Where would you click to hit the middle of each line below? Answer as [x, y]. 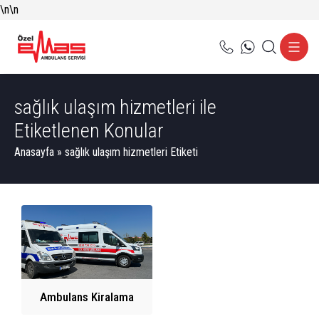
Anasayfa [34, 152]
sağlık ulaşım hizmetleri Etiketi [131, 152]
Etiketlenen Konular [89, 131]
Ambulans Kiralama [87, 297]
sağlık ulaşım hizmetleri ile [115, 107]
